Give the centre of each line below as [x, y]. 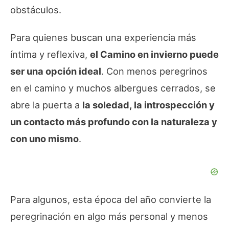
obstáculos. [36, 10]
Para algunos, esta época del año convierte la [111, 200]
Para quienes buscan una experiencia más [103, 38]
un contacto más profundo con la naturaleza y [114, 122]
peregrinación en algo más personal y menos [109, 216]
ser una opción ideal [56, 71]
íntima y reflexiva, [50, 54]
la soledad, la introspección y [148, 105]
